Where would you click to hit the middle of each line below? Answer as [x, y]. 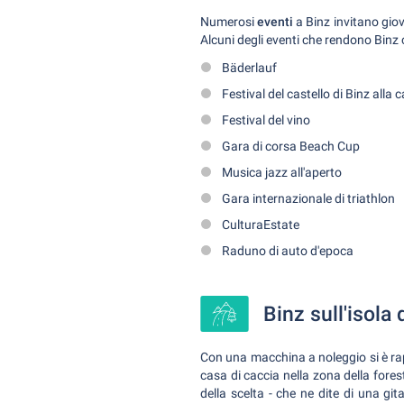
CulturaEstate [261, 225]
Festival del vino [266, 120]
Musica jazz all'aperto [282, 172]
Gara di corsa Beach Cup [291, 146]
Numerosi [229, 22]
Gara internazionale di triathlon [308, 198]
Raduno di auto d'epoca [288, 251]
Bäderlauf [249, 68]
